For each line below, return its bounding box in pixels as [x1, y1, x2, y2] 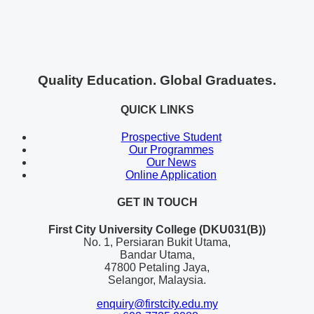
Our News [146, 156, 196, 168]
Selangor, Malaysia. [108, 274, 206, 287]
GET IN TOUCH [116, 196, 198, 209]
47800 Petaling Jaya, [104, 261, 210, 274]
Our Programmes [128, 143, 214, 156]
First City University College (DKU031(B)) [48, 224, 266, 236]
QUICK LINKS [120, 103, 194, 116]
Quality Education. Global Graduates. [38, 73, 276, 88]
